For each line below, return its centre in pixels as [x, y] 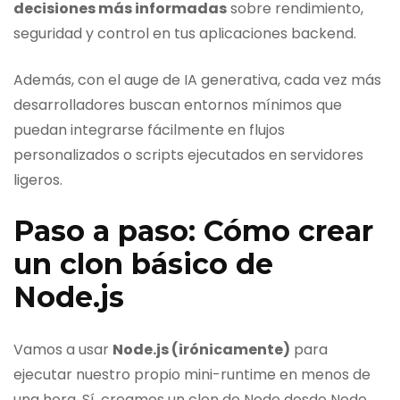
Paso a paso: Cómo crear [193, 231]
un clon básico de [143, 264]
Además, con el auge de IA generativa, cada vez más [197, 80]
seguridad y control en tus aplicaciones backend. [185, 34]
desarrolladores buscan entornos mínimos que [178, 105]
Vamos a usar [63, 349]
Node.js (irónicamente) [201, 349]
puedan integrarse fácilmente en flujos [149, 130]
